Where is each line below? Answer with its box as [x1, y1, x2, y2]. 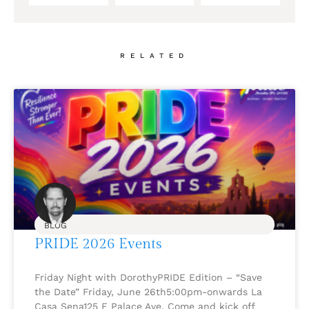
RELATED [120, 51, 189, 59]
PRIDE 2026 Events [34, 235, 162, 253]
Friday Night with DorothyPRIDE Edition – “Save [34, 272, 262, 283]
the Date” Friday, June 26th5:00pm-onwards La [34, 286, 262, 298]
